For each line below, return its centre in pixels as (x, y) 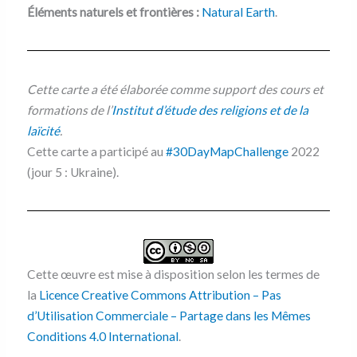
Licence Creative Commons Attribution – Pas (160, 294)
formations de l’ (69, 110)
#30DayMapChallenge (227, 151)
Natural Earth (238, 12)
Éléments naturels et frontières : (113, 12)
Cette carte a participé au (96, 151)
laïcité (43, 130)
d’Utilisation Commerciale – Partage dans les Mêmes (169, 315)
